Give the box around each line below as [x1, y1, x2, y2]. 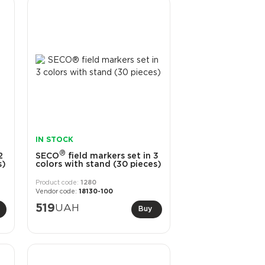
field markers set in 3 [65, 152, 159, 160]
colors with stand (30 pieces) [35, 160, 161, 168]
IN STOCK [35, 136, 73, 143]
